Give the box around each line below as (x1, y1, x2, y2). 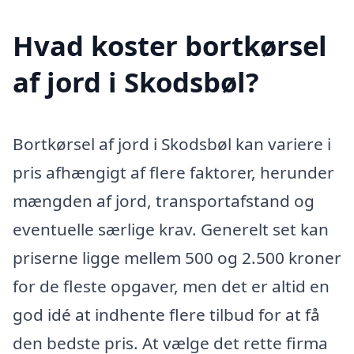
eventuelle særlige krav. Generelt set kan (13, 217, 329, 240)
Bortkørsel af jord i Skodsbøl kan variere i (13, 132, 331, 155)
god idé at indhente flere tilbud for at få (13, 303, 320, 326)
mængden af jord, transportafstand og (13, 189, 314, 212)
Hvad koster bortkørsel (13, 26, 327, 64)
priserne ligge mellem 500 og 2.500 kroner (13, 246, 341, 269)
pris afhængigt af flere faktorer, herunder (13, 160, 334, 183)
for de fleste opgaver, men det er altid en (13, 274, 330, 297)
